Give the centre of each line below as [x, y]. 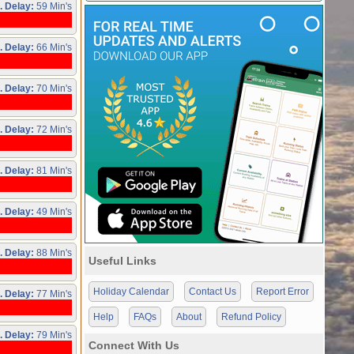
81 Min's [53, 171]
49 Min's [53, 212]
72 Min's [53, 130]
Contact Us [213, 292]
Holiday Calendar [131, 292]
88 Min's [53, 253]
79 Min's [53, 335]
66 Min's [53, 47]
